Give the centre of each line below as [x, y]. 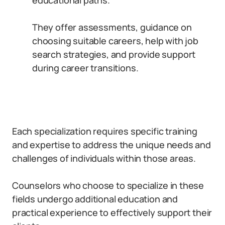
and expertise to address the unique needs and [111, 145]
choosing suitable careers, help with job [115, 41]
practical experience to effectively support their [112, 212]
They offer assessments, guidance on [112, 27]
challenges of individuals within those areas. [104, 158]
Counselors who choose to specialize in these [108, 185]
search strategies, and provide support [114, 54]
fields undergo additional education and [95, 199]
